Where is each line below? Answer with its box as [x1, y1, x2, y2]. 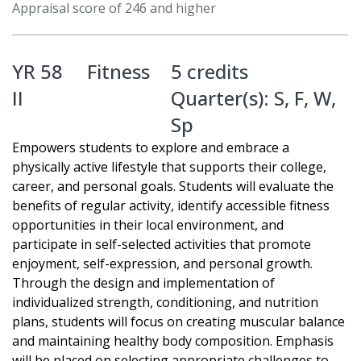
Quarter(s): [171, 85, 274, 112]
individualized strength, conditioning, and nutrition [12, 293, 318, 312]
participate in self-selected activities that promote [12, 235, 311, 254]
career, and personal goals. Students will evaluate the [12, 177, 334, 196]
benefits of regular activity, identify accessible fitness [12, 197, 330, 215]
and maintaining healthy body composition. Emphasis [12, 332, 334, 351]
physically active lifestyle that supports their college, [12, 158, 326, 176]
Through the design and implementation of [12, 274, 275, 293]
